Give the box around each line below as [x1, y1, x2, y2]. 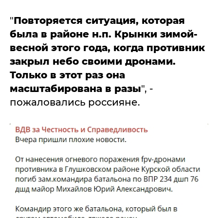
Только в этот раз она [10, 69, 125, 81]
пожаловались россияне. [10, 96, 140, 108]
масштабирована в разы [10, 82, 141, 94]
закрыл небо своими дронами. [10, 55, 176, 67]
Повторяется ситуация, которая [14, 14, 185, 26]
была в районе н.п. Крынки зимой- [10, 28, 198, 40]
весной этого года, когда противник [10, 41, 205, 54]
